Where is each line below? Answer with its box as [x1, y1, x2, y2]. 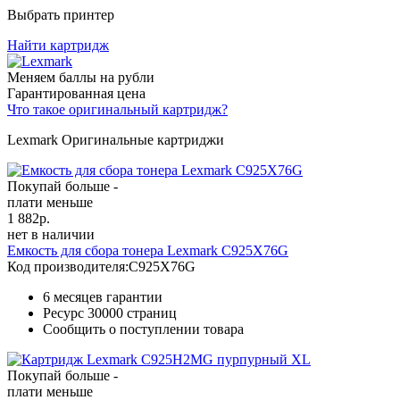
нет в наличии [7, 226, 95, 242]
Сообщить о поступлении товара [43, 321, 244, 337]
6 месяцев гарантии [43, 288, 162, 304]
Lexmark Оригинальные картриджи [7, 131, 224, 147]
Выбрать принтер [7, 6, 114, 22]
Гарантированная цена [7, 85, 146, 101]
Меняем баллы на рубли [7, 69, 154, 85]
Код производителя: [7, 258, 129, 274]
